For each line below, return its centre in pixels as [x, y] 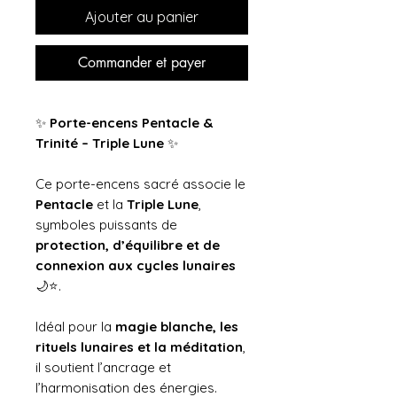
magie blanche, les [177, 327]
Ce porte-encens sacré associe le [140, 184]
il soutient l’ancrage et [103, 368]
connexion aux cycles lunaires [136, 266]
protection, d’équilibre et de [128, 245]
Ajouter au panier [142, 17]
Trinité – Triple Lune [100, 144]
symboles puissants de [106, 225]
